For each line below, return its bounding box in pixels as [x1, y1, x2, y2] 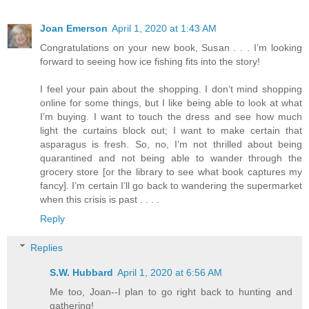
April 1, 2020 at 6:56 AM [117, 266, 223, 278]
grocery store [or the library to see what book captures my [40, 166, 302, 178]
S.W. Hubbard [50, 266, 114, 278]
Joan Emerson [40, 23, 108, 34]
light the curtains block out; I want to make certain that [40, 125, 302, 137]
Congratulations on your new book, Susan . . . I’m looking [40, 42, 302, 54]
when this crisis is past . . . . [40, 194, 159, 206]
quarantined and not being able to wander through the [40, 152, 302, 164]
